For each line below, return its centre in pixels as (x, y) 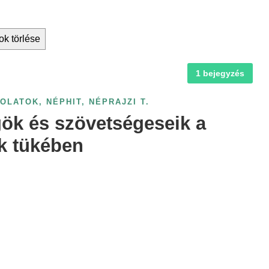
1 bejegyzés (220, 74)
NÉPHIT (64, 102)
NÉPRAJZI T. (119, 102)
